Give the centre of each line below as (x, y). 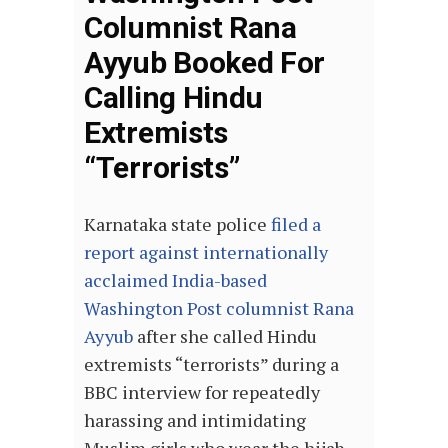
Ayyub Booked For (205, 62)
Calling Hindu (174, 97)
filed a (296, 224)
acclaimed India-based (175, 280)
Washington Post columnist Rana (219, 308)
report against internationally (206, 252)
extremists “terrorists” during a (211, 364)
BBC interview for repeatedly (202, 392)
